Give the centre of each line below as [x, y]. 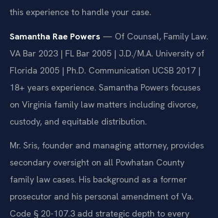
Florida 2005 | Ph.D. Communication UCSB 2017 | [105, 70]
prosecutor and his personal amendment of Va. [102, 197]
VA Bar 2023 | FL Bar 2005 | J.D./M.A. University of [107, 53]
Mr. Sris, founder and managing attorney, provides [107, 145]
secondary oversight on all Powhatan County [97, 163]
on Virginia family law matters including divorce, [104, 104]
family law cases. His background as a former [98, 180]
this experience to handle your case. [81, 12]
